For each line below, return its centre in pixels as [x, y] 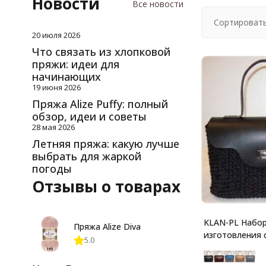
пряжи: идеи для [75, 64]
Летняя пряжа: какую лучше [105, 143]
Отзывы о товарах [106, 186]
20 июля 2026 [56, 35]
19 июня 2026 [56, 87]
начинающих [66, 76]
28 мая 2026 [53, 127]
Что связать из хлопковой [101, 51]
